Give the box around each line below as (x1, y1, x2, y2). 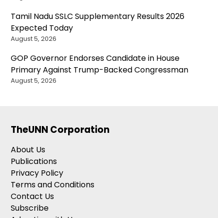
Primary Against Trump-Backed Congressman (11, 64, 189, 76)
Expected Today (11, 22, 73, 34)
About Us (11, 144, 46, 156)
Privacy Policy (11, 167, 64, 179)
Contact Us (11, 191, 54, 202)
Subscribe (11, 202, 49, 214)
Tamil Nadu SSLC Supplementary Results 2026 (11, 11, 185, 22)
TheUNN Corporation (11, 123, 110, 137)
